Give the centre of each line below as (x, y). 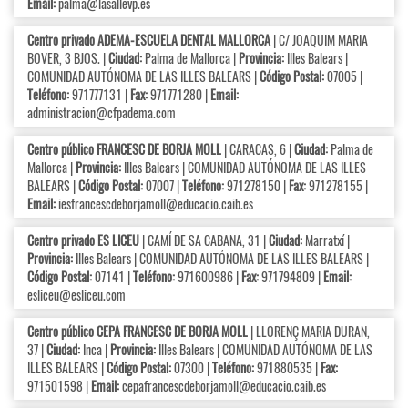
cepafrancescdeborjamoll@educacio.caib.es (224, 386)
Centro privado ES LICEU (83, 240)
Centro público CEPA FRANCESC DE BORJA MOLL (138, 331)
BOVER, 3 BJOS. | (68, 58)
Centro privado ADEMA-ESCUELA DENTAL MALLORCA (149, 40)
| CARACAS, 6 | (258, 149)
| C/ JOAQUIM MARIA (319, 40)
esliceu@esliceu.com (76, 295)
